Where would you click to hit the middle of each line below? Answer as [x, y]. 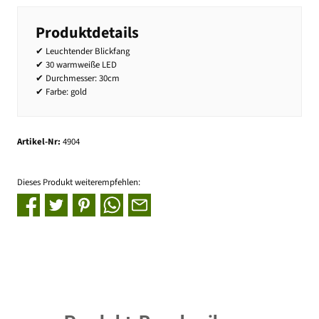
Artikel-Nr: [40, 141]
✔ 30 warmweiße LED [76, 65]
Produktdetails [87, 33]
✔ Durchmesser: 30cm [78, 79]
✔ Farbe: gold [61, 92]
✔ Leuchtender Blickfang [83, 52]
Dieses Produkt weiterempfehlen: [79, 183]
